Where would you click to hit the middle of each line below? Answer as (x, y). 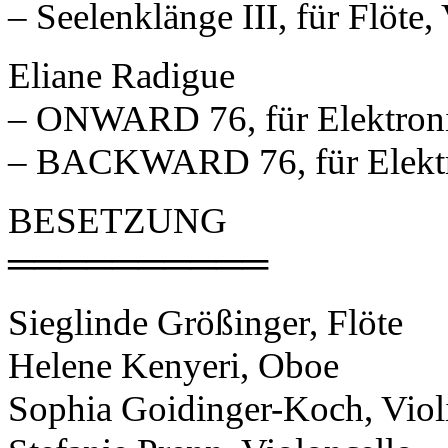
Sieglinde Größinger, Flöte (205, 322)
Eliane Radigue (121, 75)
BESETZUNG (117, 220)
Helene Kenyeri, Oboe (173, 365)
